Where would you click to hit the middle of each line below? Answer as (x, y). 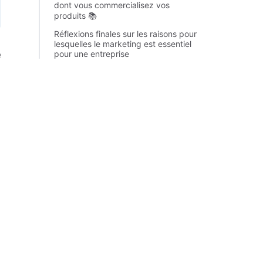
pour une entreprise (92, 54)
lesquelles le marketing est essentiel (123, 44)
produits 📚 (75, 16)
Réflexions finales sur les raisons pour (125, 34)
